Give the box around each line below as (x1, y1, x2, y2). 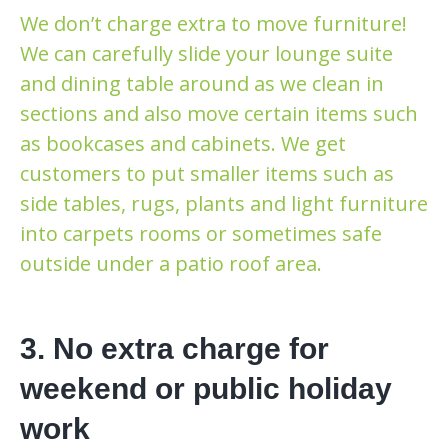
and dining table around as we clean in (20, 69, 384, 97)
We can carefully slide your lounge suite (20, 39, 393, 67)
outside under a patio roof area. (20, 249, 322, 277)
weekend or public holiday (20, 371, 392, 405)
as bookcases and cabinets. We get (20, 129, 346, 157)
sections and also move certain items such (20, 99, 418, 127)
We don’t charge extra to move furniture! (20, 9, 407, 37)
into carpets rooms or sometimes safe (20, 219, 382, 247)
